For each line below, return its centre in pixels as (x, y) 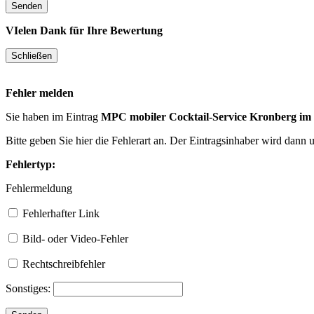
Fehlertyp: (30, 164)
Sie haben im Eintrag (53, 116)
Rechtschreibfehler (62, 264)
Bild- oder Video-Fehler (74, 238)
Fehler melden (40, 93)
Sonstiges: (29, 288)
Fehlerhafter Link (60, 213)
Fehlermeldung (39, 188)
